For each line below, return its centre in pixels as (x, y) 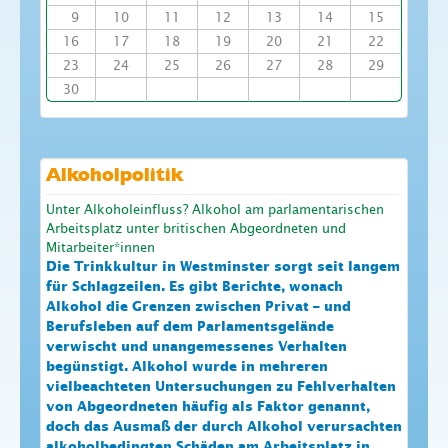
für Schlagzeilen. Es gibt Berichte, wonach (194, 287)
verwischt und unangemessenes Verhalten (196, 347)
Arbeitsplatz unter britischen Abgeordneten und (196, 229)
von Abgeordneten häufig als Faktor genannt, (208, 407)
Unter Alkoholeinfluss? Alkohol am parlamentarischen (215, 210)
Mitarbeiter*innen (100, 248)
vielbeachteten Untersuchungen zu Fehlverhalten (221, 387)
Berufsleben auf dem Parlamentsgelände (190, 327)
